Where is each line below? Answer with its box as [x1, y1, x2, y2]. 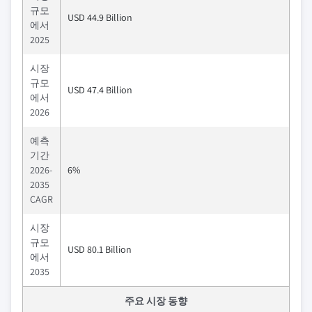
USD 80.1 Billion [68, 243, 132, 256]
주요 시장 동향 [125, 295, 187, 307]
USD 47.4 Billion [68, 84, 132, 96]
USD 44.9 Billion [68, 11, 132, 24]
